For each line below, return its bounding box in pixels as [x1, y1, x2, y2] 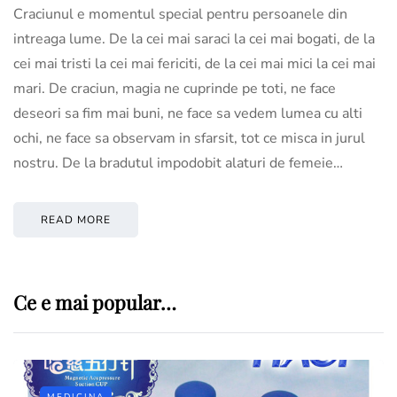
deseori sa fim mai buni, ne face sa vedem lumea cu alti [13, 103, 362, 123]
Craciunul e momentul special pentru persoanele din [13, 4, 347, 24]
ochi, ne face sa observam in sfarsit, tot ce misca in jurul [13, 128, 365, 148]
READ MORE [41, 212, 111, 227]
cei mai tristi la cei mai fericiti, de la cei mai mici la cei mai [13, 53, 376, 74]
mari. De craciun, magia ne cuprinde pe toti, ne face [13, 78, 336, 98]
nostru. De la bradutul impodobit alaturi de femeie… [13, 152, 343, 173]
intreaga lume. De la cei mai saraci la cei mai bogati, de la [13, 28, 375, 49]
